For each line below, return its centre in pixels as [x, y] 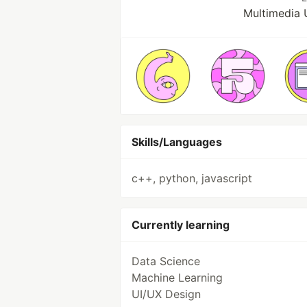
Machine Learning [177, 278]
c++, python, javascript [192, 178]
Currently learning [181, 225]
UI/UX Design [166, 294]
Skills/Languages [177, 142]
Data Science [166, 261]
